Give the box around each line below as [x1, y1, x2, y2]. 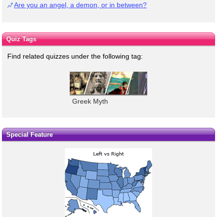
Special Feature [6, 131, 53, 139]
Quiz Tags [6, 35, 36, 43]
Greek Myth [72, 97, 108, 105]
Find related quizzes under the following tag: [7, 52, 143, 60]
